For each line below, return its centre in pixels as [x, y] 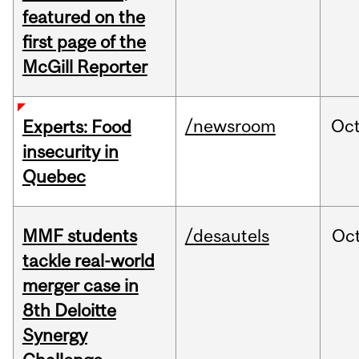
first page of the [84, 42]
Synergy [54, 335]
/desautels [227, 236]
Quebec [54, 177]
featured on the [83, 17]
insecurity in [70, 152]
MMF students [79, 236]
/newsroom [230, 126]
